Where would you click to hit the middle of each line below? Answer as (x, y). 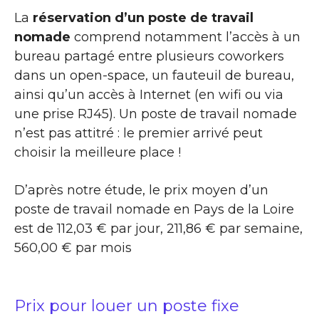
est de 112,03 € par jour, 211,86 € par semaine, (158, 228)
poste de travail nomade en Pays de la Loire (154, 209)
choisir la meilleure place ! (98, 152)
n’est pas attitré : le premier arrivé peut (138, 133)
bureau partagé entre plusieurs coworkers (149, 56)
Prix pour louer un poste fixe (127, 305)
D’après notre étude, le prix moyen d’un (141, 190)
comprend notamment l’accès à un (185, 37)
